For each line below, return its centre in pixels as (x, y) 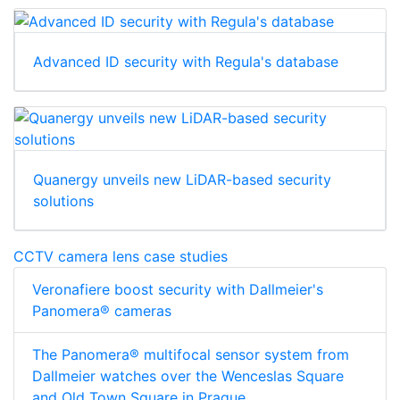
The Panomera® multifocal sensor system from (191, 355)
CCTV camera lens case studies (121, 257)
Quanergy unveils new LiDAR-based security (182, 180)
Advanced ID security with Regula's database (186, 62)
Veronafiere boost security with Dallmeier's (178, 290)
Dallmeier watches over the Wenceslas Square (188, 376)
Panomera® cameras (102, 311)
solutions (63, 201)
